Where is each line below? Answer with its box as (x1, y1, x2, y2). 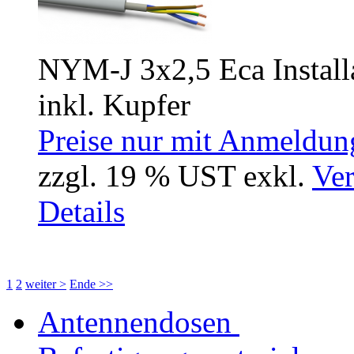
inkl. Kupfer (38, 87, 190, 122)
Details (38, 194, 125, 228)
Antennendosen (38, 304, 232, 339)
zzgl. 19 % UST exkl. (38, 158, 312, 193)
